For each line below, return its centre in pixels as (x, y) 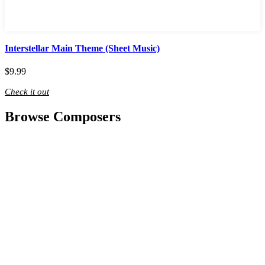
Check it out (27, 92)
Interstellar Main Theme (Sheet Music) (82, 48)
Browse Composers (63, 117)
